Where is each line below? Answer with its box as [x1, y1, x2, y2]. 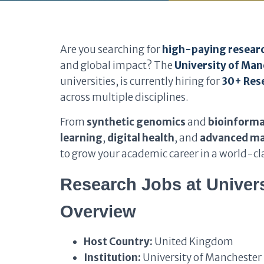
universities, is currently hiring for [60, 75, 222, 88]
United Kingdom [153, 235, 233, 248]
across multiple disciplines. [60, 91, 189, 104]
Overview [60, 202, 136, 221]
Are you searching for [60, 43, 162, 56]
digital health [107, 131, 174, 144]
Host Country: [84, 235, 153, 248]
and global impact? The [60, 59, 174, 72]
